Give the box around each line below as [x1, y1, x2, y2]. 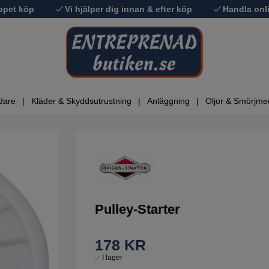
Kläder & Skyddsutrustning [31, 96, 131, 106]
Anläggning [147, 96, 190, 106]
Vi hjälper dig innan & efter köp [65, 4, 193, 14]
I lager [102, 253, 122, 262]
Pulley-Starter [95, 201, 180, 217]
